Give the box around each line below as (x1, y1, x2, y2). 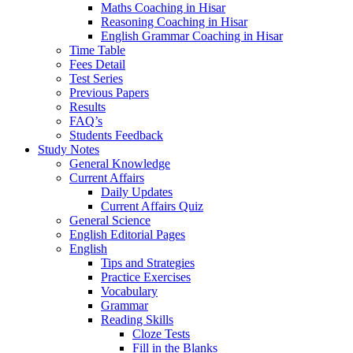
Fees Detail (69, 58, 125, 71)
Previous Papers (69, 86, 149, 99)
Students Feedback (69, 128, 163, 142)
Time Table (69, 43, 125, 57)
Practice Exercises (101, 270, 191, 284)
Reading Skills (101, 313, 173, 326)
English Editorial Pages (69, 228, 185, 241)
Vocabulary (101, 284, 158, 298)
